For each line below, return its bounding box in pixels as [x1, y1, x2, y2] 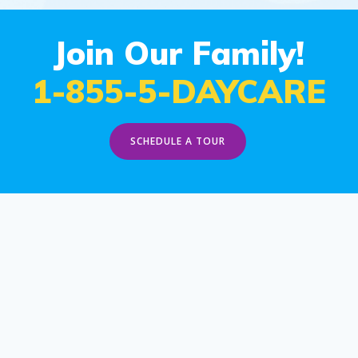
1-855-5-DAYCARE [31, 71, 326, 112]
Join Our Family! [53, 33, 305, 74]
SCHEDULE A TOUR [129, 134, 225, 149]
